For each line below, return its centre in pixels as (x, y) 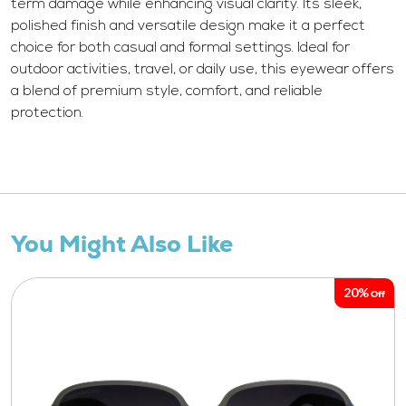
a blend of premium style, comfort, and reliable (167, 92)
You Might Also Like (122, 244)
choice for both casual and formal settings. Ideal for (180, 48)
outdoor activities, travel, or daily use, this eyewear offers (203, 70)
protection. (47, 114)
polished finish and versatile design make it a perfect (188, 27)
